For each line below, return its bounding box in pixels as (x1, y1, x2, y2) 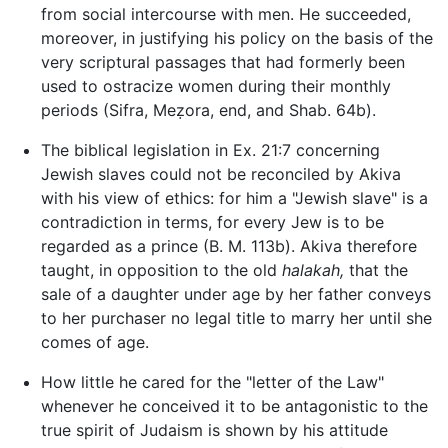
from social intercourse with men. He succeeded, (40, 4, 411, 25)
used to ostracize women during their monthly (40, 76, 391, 97)
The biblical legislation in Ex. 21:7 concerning (40, 140, 380, 161)
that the (343, 260, 408, 281)
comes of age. (40, 332, 149, 353)
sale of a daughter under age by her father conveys (40, 284, 431, 305)
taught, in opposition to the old (40, 260, 282, 281)
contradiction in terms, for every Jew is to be (40, 212, 384, 233)
